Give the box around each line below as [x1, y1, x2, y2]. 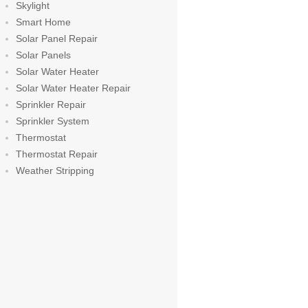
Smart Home [16, 16, 71, 27]
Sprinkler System [16, 115, 89, 126]
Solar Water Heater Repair [16, 82, 131, 93]
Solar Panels [16, 49, 71, 60]
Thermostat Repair [16, 148, 98, 159]
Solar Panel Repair [16, 33, 98, 44]
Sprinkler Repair [16, 99, 86, 110]
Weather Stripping [16, 165, 94, 176]
